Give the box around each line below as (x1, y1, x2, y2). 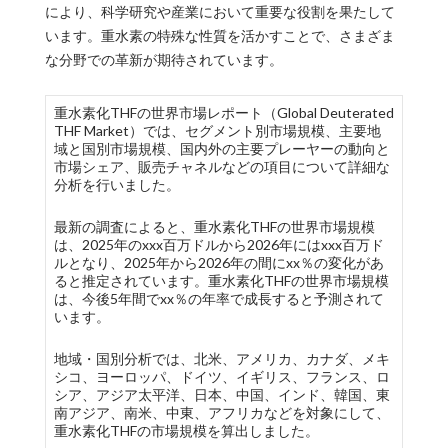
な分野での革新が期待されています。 (44, 51, 283, 68)
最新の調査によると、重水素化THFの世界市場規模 (53, 218, 375, 235)
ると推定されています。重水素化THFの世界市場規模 (53, 272, 389, 289)
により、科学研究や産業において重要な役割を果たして (44, 3, 395, 20)
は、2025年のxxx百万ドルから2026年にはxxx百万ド (53, 236, 384, 253)
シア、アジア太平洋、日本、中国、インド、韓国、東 (53, 386, 390, 403)
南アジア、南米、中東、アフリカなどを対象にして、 (53, 404, 390, 421)
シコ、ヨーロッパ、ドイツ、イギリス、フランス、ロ (53, 368, 390, 385)
